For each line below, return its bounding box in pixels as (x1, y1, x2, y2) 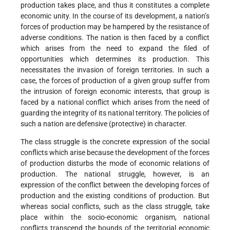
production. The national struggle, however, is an (21, 170, 209, 179)
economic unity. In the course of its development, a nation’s (21, 12, 209, 21)
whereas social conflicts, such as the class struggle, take (21, 202, 209, 211)
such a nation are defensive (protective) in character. (21, 120, 187, 128)
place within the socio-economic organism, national (21, 213, 209, 222)
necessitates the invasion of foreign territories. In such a (21, 66, 209, 74)
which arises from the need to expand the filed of (21, 44, 209, 53)
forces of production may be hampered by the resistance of (21, 23, 209, 31)
